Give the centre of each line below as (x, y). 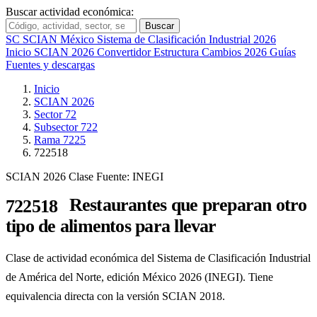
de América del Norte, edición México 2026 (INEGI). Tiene (139, 277)
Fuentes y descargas (50, 65)
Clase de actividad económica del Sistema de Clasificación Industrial (158, 258)
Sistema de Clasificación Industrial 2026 (186, 39)
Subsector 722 (66, 127)
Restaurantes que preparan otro (186, 205)
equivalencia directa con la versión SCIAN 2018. (115, 296)
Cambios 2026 (236, 52)
